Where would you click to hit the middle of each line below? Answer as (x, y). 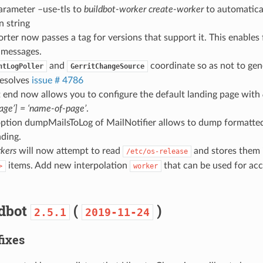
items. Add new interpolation (68, 165)
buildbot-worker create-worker (144, 9)
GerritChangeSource (107, 66)
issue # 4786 (57, 80)
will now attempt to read (69, 151)
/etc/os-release (157, 151)
